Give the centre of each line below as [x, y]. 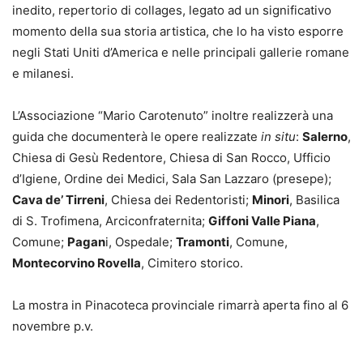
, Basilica [314, 199]
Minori [271, 199]
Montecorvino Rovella [77, 263]
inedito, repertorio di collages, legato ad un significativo [172, 10]
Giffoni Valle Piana [262, 220]
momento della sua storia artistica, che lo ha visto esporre [178, 31]
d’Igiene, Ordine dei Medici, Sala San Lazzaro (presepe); [172, 178]
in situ [278, 136]
